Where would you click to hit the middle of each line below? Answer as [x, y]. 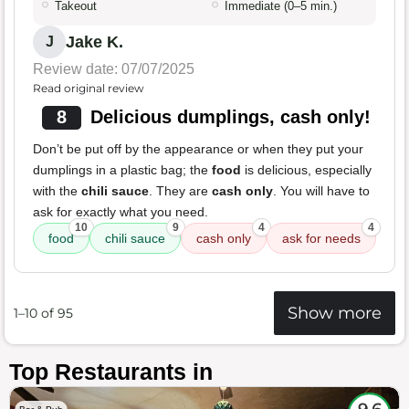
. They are [180, 191]
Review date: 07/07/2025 [114, 69]
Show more [335, 313]
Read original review [89, 89]
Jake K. [94, 42]
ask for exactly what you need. [121, 212]
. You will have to [321, 191]
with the [57, 191]
